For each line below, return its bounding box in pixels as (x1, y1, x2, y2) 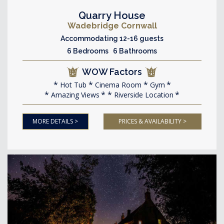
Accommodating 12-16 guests (60, 34, 163, 42)
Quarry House (78, 9, 145, 21)
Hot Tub (57, 79, 86, 89)
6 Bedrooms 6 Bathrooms (67, 46, 157, 55)
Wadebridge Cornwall (67, 20, 157, 30)
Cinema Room (92, 79, 141, 89)
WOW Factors (82, 66, 142, 77)
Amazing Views (49, 89, 99, 99)
